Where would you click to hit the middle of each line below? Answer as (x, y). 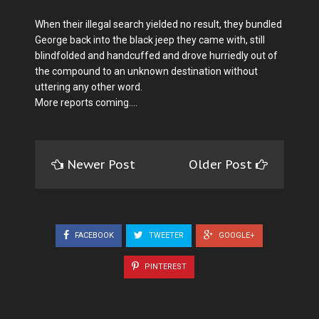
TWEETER (165, 235)
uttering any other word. (89, 87)
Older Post (222, 164)
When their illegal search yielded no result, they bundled (158, 24)
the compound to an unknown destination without (146, 71)
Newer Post (101, 164)
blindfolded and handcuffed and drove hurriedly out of (156, 55)
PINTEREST (164, 267)
